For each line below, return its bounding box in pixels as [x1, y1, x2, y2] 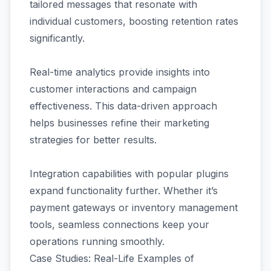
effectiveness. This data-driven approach [30, 99, 217, 112]
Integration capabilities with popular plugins [30, 167, 229, 180]
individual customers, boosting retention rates [30, 15, 238, 27]
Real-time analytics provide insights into [30, 65, 210, 78]
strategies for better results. [30, 133, 157, 146]
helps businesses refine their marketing [30, 116, 209, 129]
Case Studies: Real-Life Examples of [30, 252, 194, 264]
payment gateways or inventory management [30, 201, 238, 214]
